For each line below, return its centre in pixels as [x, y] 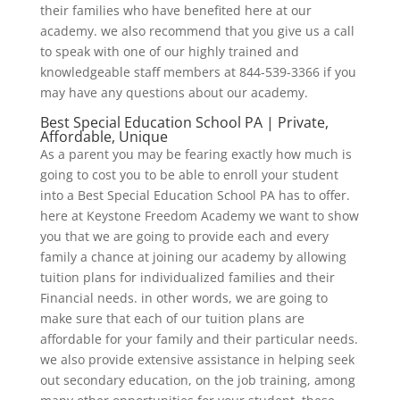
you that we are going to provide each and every [184, 236]
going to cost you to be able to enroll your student [189, 174]
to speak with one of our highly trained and [169, 51]
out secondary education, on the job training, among [197, 379]
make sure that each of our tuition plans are [172, 318]
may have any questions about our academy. [174, 92]
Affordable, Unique [104, 136]
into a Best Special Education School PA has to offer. [195, 195]
